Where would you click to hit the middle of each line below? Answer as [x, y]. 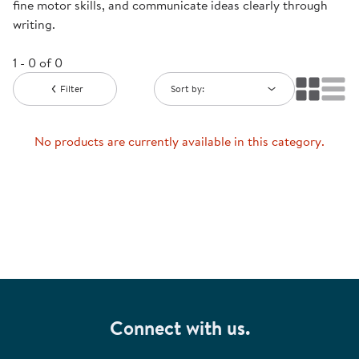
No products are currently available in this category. [179, 141]
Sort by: [188, 89]
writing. [34, 24]
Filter [71, 89]
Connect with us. [179, 328]
